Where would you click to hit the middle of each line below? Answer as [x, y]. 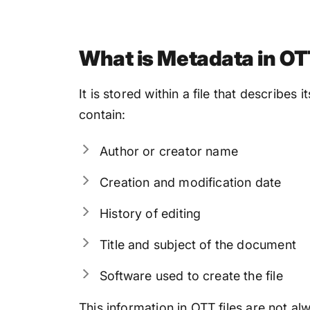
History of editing [151, 213]
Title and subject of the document [198, 244]
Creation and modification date [191, 182]
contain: [102, 115]
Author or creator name [169, 151]
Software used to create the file [191, 275]
